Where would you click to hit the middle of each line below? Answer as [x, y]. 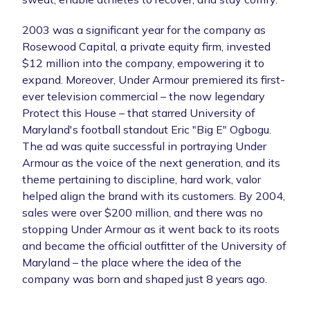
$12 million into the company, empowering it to [143, 63]
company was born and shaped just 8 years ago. [145, 279]
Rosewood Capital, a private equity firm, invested [146, 46]
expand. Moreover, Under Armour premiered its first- [154, 79]
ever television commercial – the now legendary [144, 96]
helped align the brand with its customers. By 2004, [154, 195]
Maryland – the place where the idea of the [132, 262]
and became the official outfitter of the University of [154, 245]
